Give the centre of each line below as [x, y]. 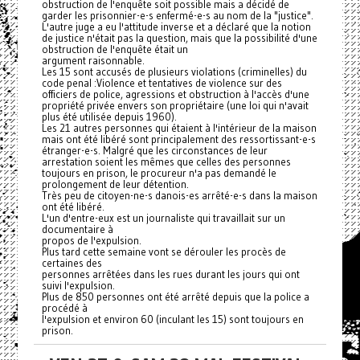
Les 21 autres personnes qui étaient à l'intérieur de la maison [179, 128]
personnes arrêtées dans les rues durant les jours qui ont [170, 274]
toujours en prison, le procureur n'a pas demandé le [159, 173]
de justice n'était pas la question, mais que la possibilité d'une [179, 38]
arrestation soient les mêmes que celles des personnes [166, 162]
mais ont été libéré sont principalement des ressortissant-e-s [178, 139]
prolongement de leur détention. [115, 184]
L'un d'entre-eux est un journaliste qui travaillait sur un [163, 218]
